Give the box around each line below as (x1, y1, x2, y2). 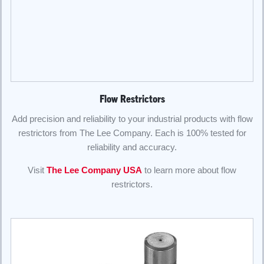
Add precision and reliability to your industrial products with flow (11, 114, 253, 124)
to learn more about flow (142, 165, 236, 176)
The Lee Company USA (47, 165, 142, 176)
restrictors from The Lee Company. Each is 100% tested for (18, 128, 246, 138)
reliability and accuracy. (87, 142, 177, 153)
